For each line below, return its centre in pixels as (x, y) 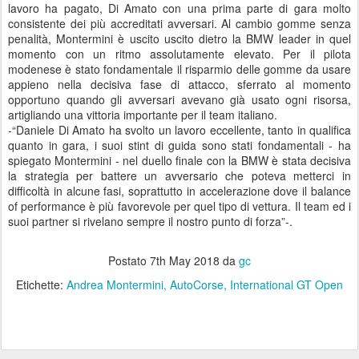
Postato (129, 261)
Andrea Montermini (115, 285)
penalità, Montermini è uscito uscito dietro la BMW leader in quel (179, 39)
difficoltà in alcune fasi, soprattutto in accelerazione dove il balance (179, 191)
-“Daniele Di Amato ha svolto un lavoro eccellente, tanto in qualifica (179, 130)
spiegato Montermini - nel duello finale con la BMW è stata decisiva (179, 161)
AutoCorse (197, 285)
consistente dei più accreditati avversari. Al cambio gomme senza (179, 24)
